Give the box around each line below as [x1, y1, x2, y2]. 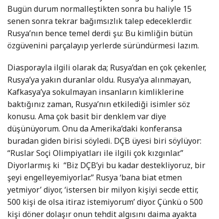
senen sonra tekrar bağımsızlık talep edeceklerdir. [7, 16, 192, 27]
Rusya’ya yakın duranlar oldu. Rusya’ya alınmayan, [7, 74, 191, 86]
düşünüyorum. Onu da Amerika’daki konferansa [7, 123, 182, 134]
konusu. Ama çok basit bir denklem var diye [7, 111, 166, 122]
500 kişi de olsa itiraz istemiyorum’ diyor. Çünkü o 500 [7, 197, 203, 208]
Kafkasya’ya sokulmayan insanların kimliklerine [7, 87, 184, 98]
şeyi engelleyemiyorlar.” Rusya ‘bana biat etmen [7, 172, 182, 183]
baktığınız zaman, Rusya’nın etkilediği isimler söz [7, 99, 190, 110]
